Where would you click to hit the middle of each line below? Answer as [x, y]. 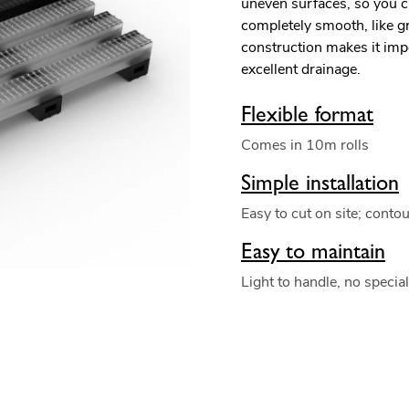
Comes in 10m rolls [305, 145]
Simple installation [320, 183]
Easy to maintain [313, 251]
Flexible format [307, 114]
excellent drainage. [301, 69]
